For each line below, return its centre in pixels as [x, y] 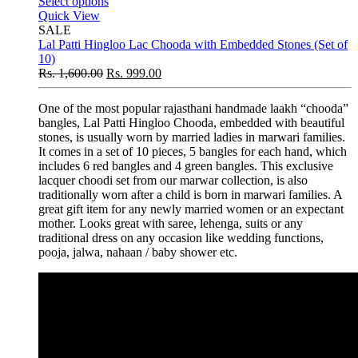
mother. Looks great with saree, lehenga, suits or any [171, 224]
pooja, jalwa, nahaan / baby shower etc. [138, 253]
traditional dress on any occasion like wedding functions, [181, 238]
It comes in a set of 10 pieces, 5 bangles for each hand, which [193, 152]
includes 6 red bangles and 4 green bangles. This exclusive [186, 166]
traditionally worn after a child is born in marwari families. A [190, 195]
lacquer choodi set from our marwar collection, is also [173, 181]
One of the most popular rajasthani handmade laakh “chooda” [193, 109]
